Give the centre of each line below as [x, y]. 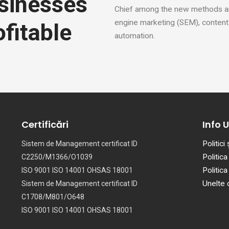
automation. [135, 36]
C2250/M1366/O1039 [57, 157]
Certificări [45, 124]
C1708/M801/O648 [53, 197]
